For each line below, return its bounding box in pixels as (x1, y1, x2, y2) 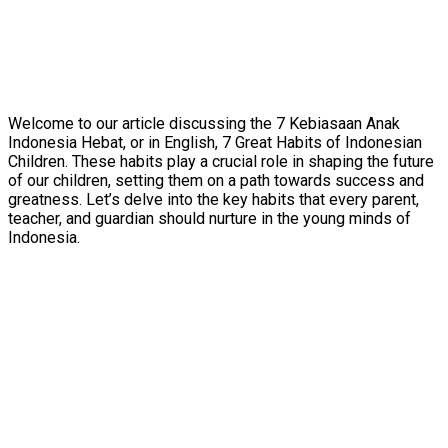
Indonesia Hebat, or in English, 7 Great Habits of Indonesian (8, 132, 422, 152)
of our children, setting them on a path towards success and (8, 170, 424, 190)
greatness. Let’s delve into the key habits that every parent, (8, 189, 419, 209)
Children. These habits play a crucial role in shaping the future (8, 151, 434, 171)
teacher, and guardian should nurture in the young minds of (8, 208, 411, 228)
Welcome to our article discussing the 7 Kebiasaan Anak (8, 113, 400, 133)
